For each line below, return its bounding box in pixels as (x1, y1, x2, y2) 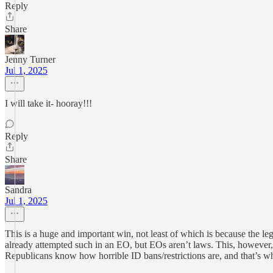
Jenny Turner (5, 54, 55, 65)
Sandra (5, 185, 32, 195)
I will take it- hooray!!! (5, 98, 92, 108)
